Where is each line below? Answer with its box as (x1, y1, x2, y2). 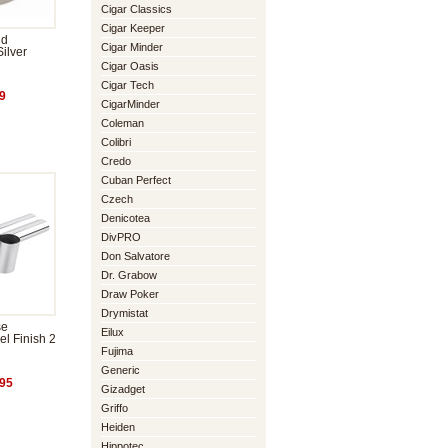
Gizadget (101, 383, 145, 395)
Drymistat (101, 307, 148, 319)
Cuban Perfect (101, 174, 171, 186)
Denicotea (101, 212, 150, 224)
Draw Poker (101, 288, 159, 300)
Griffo (101, 402, 128, 414)
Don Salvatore (101, 250, 170, 262)
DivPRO (101, 231, 141, 243)
